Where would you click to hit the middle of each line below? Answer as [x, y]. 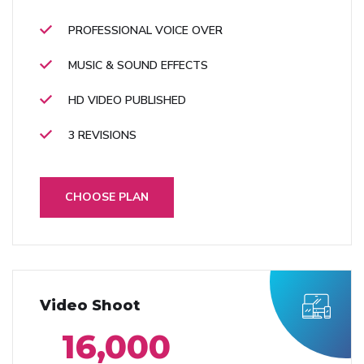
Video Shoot [90, 306]
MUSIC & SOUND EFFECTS [138, 66]
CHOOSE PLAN [107, 197]
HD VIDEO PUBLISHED [127, 101]
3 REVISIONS [102, 136]
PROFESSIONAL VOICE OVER [145, 31]
